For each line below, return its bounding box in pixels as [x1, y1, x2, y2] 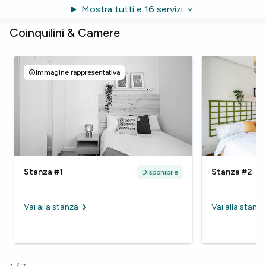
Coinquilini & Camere [9, 26, 120, 40]
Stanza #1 [24, 167, 63, 178]
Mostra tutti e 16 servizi [81, 4, 183, 15]
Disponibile [142, 168, 178, 177]
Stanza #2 [211, 167, 252, 178]
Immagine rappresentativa [36, 68, 120, 77]
